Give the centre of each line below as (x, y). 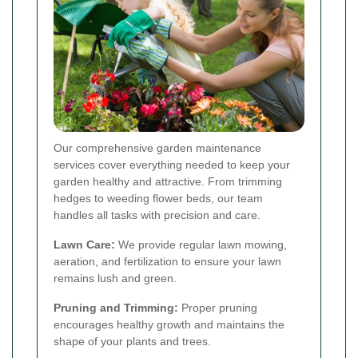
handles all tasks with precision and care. (157, 215)
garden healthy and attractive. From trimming (168, 182)
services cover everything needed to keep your (172, 165)
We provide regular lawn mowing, (201, 245)
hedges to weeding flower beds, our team (158, 199)
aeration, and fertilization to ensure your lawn (167, 262)
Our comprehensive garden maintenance (157, 148)
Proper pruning (218, 308)
